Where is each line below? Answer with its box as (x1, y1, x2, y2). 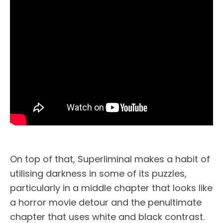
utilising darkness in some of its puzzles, (10, 167, 187, 180)
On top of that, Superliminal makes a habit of (10, 153, 210, 166)
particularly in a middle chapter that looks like (10, 182, 213, 195)
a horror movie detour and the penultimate (10, 196, 202, 209)
